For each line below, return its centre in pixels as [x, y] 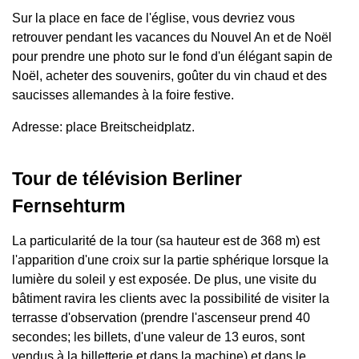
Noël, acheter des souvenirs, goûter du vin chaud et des [169, 76]
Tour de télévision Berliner [127, 178]
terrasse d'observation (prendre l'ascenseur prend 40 [161, 317]
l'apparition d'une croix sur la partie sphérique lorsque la [170, 260]
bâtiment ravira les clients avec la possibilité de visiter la [171, 298]
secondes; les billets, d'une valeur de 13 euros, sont [158, 337]
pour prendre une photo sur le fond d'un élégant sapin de [172, 57]
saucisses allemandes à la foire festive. [123, 95]
